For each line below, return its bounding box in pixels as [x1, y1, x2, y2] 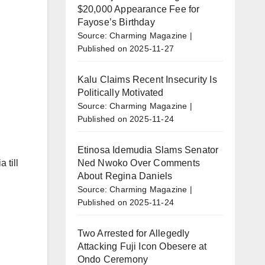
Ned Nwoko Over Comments [77, 157, 201, 168]
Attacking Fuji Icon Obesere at [77, 241, 207, 251]
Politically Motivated [77, 87, 164, 98]
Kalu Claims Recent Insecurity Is [77, 74, 217, 85]
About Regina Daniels [77, 170, 173, 181]
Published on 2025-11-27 [77, 43, 174, 53]
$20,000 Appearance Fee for [77, 4, 200, 14]
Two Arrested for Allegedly [77, 228, 190, 238]
